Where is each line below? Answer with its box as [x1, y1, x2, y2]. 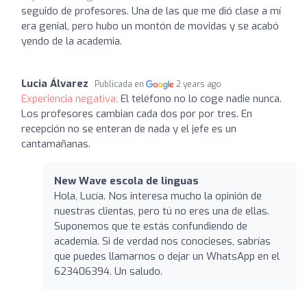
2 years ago [176, 78, 222, 90]
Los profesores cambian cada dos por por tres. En [21, 106, 252, 121]
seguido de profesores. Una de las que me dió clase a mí [21, 3, 281, 18]
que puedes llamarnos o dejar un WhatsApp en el [54, 249, 280, 263]
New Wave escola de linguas [54, 173, 199, 188]
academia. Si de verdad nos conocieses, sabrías [54, 234, 271, 248]
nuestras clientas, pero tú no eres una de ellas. [54, 204, 269, 218]
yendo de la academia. [21, 34, 122, 48]
